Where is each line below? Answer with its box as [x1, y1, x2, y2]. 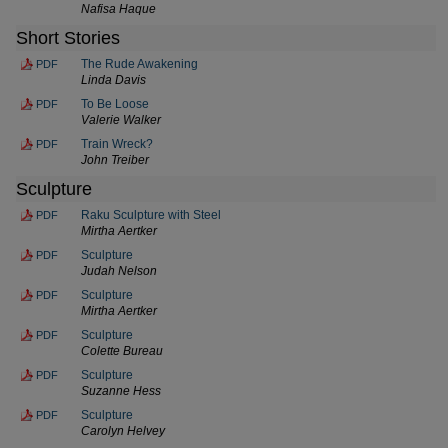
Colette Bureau [81, 343, 163, 358]
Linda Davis [81, 72, 146, 87]
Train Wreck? [81, 136, 153, 151]
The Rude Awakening [81, 56, 198, 71]
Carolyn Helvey [81, 423, 165, 438]
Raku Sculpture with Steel [81, 207, 221, 222]
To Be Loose [81, 96, 149, 111]
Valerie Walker [81, 112, 161, 127]
